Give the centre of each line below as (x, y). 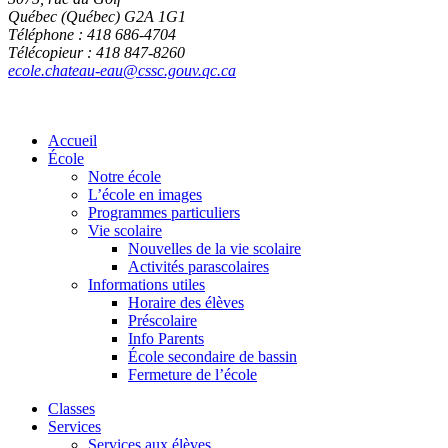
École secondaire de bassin (212, 357)
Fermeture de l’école (192, 375)
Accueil (72, 141)
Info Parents (166, 339)
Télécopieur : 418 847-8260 (96, 53)
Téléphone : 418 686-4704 (92, 35)
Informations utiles (146, 285)
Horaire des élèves (186, 303)
